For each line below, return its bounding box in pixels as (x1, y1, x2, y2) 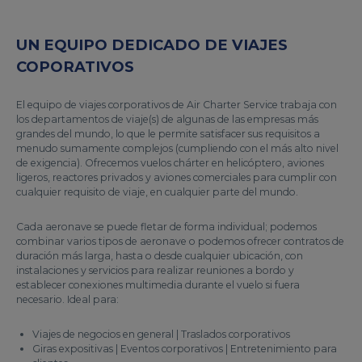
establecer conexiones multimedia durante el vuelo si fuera (16, 278, 300, 291)
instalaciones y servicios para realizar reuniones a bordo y (16, 263, 294, 276)
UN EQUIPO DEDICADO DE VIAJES (16, 35, 288, 54)
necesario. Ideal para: (16, 293, 119, 305)
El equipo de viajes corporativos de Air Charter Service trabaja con (16, 98, 337, 111)
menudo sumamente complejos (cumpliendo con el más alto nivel (16, 141, 339, 154)
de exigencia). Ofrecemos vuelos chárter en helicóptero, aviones (16, 156, 324, 169)
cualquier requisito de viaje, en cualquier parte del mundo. (16, 185, 298, 198)
